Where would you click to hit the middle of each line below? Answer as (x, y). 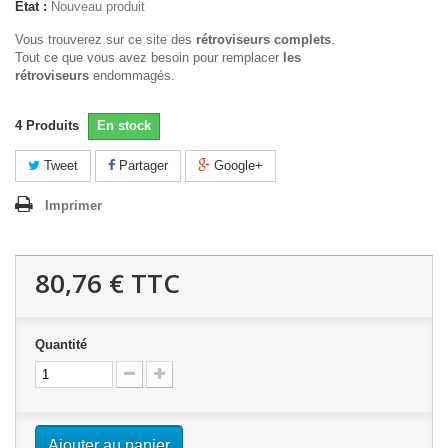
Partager (141, 165)
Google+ (236, 165)
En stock (124, 125)
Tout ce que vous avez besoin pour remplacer (149, 57)
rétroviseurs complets (263, 39)
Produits (52, 125)
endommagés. (132, 75)
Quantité (61, 344)
